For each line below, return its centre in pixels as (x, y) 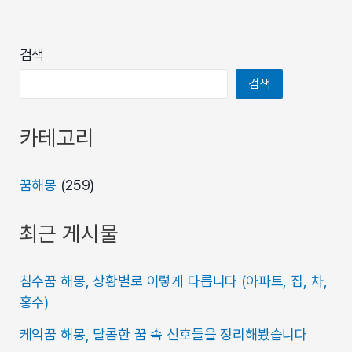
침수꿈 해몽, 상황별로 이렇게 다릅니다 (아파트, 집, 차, (173, 281)
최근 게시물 (69, 234)
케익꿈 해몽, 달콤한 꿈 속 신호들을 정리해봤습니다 (163, 334)
